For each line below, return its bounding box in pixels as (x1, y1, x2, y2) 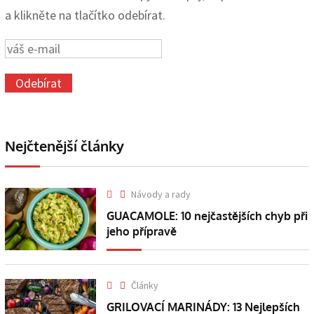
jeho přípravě (107, 224, 177, 239)
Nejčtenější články (5, 137, 124, 156)
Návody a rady (131, 188, 191, 201)
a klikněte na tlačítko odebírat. (5, 7, 165, 24)
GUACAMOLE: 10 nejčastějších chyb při (107, 209, 308, 224)
